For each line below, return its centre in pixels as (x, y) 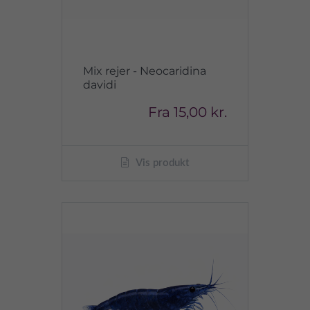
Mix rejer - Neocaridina (145, 71)
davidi (100, 85)
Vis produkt (161, 163)
